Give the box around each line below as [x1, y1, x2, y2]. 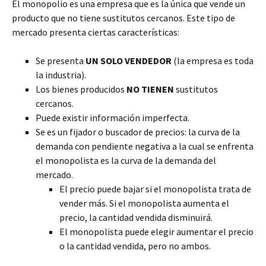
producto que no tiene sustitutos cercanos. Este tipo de [12, 12, 235, 24]
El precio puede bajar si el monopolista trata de [59, 183, 251, 195]
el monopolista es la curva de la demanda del [36, 154, 216, 166]
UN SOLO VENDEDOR [85, 55, 172, 66]
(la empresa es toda [172, 55, 254, 66]
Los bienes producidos [36, 83, 126, 95]
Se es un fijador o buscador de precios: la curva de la [36, 126, 240, 138]
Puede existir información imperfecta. [36, 112, 189, 123]
